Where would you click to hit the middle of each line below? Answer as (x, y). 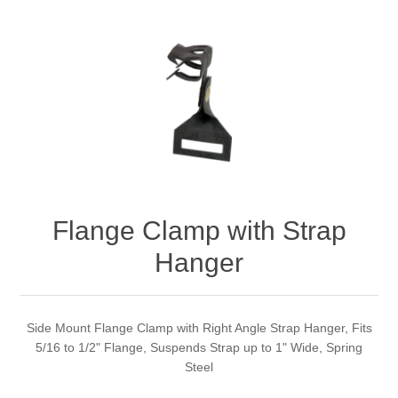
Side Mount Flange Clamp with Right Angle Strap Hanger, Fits (199, 328)
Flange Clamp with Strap (199, 231)
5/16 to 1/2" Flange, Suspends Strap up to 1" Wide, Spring (199, 348)
